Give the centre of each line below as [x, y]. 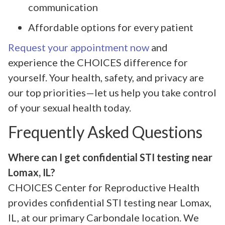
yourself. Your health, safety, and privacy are [106, 78]
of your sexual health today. [70, 108]
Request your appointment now [79, 47]
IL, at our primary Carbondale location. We [103, 217]
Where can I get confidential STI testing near [110, 157]
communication [63, 7]
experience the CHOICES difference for [98, 63]
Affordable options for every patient [111, 27]
